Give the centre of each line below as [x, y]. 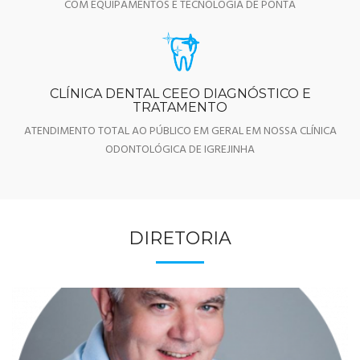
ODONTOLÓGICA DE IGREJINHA [180, 149]
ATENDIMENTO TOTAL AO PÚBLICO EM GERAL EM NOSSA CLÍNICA [180, 131]
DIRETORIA [180, 238]
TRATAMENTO [180, 107]
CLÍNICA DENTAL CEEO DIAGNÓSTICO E [180, 93]
